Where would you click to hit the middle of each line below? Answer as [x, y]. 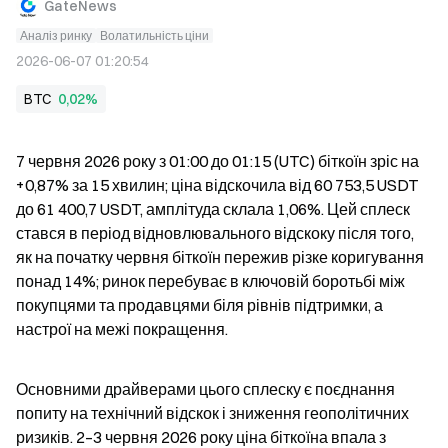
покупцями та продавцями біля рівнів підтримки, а [199, 305]
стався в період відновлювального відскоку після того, [215, 233]
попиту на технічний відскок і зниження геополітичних [212, 413]
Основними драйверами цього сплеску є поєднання [205, 389]
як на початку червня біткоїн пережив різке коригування [220, 257]
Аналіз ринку [56, 35]
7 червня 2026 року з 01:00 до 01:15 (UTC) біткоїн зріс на [217, 161]
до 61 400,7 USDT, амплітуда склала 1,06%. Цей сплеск [213, 209]
